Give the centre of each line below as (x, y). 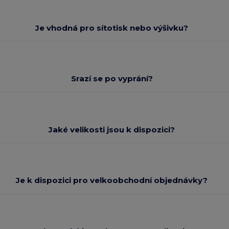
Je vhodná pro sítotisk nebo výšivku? (112, 28)
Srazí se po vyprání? (112, 79)
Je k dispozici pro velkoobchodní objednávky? (112, 180)
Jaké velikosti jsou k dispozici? (112, 129)
